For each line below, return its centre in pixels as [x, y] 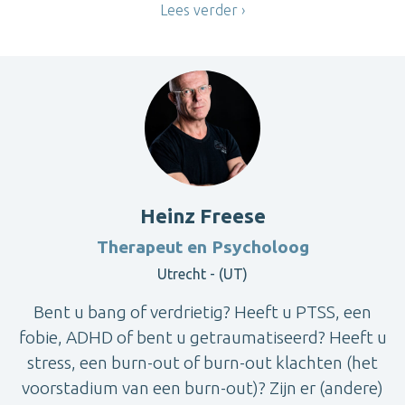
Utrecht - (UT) [202, 273]
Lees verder [199, 10]
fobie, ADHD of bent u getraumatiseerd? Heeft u [202, 337]
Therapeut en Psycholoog [202, 246]
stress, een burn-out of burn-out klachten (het [202, 362]
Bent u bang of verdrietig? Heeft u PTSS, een [202, 311]
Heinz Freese [202, 215]
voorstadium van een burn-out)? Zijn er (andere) [202, 387]
